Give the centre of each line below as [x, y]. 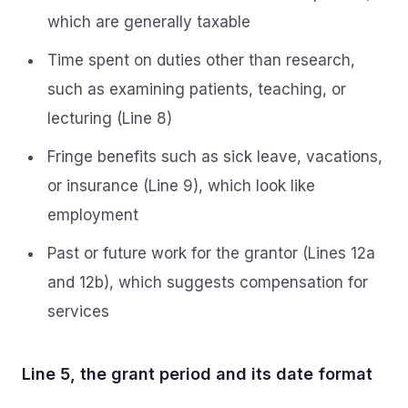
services [78, 311]
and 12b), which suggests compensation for [208, 282]
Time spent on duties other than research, [201, 60]
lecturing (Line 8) [110, 118]
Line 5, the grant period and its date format [197, 374]
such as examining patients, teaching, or [197, 89]
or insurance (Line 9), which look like [181, 186]
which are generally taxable [149, 22]
